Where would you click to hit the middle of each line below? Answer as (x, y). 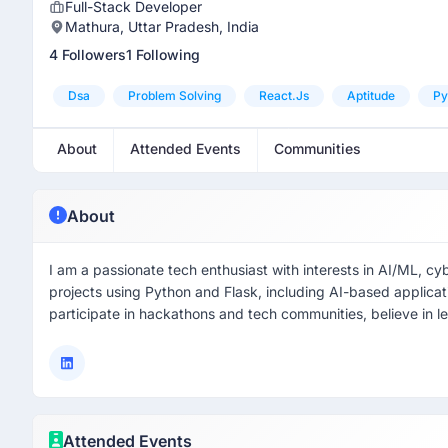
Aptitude (371, 95)
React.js (284, 95)
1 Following (163, 54)
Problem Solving (174, 95)
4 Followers (87, 54)
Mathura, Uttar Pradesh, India (162, 26)
